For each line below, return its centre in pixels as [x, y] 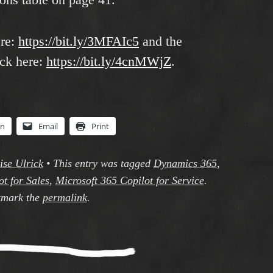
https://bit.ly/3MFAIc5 [79, 41]
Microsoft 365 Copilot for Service [129, 181]
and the [161, 41]
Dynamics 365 [185, 164]
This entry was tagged [103, 164]
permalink [65, 198]
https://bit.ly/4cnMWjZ [109, 61]
